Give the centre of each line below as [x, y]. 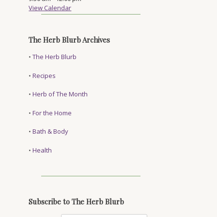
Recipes [44, 75]
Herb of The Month [60, 94]
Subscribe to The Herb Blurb [77, 201]
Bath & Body [51, 131]
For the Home [52, 113]
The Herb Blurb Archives [70, 40]
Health [42, 150]
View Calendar [50, 8]
